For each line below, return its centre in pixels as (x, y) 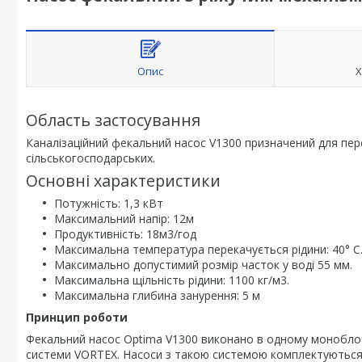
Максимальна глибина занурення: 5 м (157, 295)
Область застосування (113, 120)
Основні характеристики (123, 181)
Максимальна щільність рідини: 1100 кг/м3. (172, 280)
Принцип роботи (77, 317)
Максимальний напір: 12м (124, 219)
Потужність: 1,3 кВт (109, 203)
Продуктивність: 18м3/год (125, 234)
